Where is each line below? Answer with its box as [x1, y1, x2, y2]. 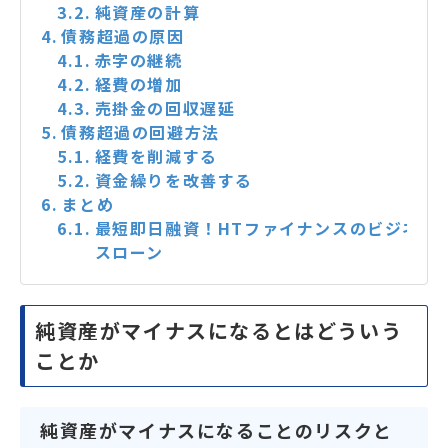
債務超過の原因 [61, 24, 185, 49]
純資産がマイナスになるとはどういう [35, 316, 403, 346]
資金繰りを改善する [94, 168, 254, 193]
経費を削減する [94, 144, 218, 169]
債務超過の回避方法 [61, 120, 220, 145]
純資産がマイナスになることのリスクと [40, 417, 393, 444]
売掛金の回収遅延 [94, 96, 236, 121]
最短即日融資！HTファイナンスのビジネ [94, 216, 421, 241]
